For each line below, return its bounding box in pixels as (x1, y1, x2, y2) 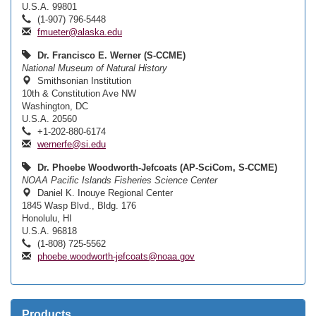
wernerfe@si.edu (37, 139, 106, 150)
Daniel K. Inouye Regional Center (35, 188, 173, 198)
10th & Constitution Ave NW (22, 88, 136, 99)
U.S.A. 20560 (22, 114, 77, 124)
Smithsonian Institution (35, 75, 131, 86)
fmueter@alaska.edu (37, 27, 122, 37)
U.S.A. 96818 (22, 226, 77, 236)
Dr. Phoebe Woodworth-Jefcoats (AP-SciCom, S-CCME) (37, 162, 277, 173)
